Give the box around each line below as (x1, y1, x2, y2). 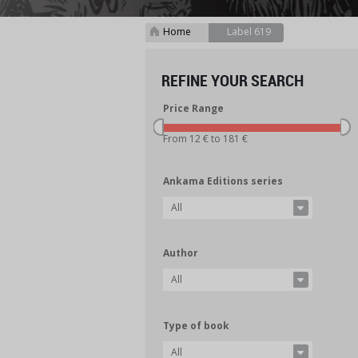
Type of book (163, 318, 230, 332)
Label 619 (227, 24, 271, 38)
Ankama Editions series (163, 173, 284, 188)
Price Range (163, 101, 225, 116)
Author (163, 246, 199, 261)
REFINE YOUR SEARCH (161, 69, 304, 91)
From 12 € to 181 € (163, 132, 249, 146)
